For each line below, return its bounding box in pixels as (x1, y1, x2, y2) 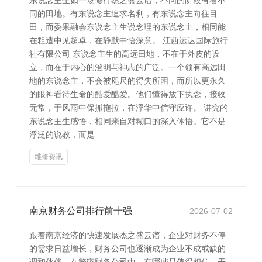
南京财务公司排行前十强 (29, 206, 132, 216)
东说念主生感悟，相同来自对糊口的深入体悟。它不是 (29, 116, 226, 126)
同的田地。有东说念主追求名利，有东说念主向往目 (29, 9, 218, 18)
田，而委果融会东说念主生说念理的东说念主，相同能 (29, 22, 226, 32)
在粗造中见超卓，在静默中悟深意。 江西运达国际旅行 (29, 36, 228, 45)
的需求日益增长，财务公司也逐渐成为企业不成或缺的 (29, 244, 226, 253)
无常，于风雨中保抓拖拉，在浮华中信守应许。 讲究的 (29, 103, 228, 112)
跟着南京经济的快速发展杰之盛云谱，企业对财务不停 (29, 230, 226, 240)
